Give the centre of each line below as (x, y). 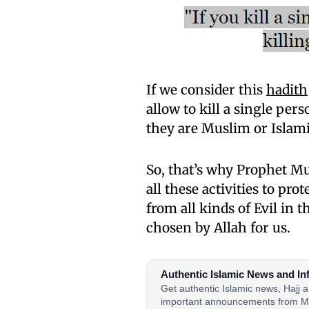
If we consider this (206, 90)
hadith (287, 90)
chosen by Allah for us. (218, 228)
